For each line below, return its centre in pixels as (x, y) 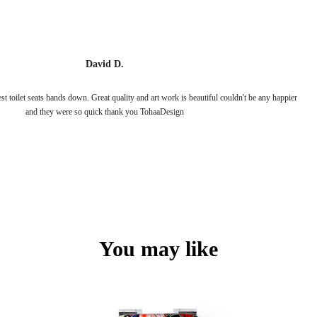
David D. (105, 64)
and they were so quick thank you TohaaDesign (105, 112)
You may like (158, 249)
